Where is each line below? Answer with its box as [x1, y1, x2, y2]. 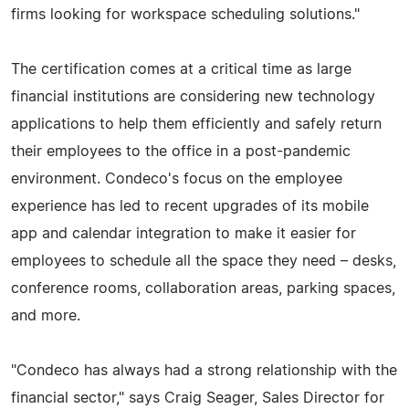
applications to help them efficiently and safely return [11, 116, 382, 131]
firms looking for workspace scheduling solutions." [11, 6, 360, 22]
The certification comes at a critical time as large [11, 61, 351, 77]
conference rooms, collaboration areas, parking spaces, [11, 280, 395, 296]
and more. [11, 308, 80, 323]
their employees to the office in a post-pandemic [11, 143, 351, 159]
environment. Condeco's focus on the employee [11, 171, 342, 186]
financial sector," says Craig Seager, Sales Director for [11, 390, 384, 405]
